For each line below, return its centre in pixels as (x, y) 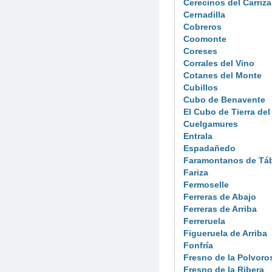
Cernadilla (204, 14)
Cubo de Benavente (224, 99)
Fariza (196, 172)
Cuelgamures (211, 124)
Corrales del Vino (219, 63)
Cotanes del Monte (223, 75)
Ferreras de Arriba (220, 209)
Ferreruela (204, 221)
